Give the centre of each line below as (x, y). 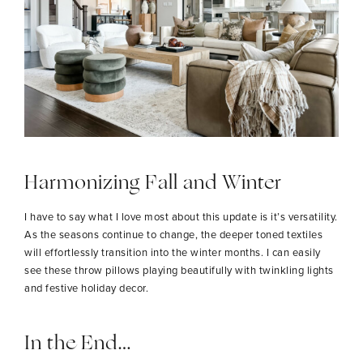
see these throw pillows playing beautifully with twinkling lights (179, 270)
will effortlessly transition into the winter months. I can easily (173, 252)
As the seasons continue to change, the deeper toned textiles (173, 234)
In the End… (78, 344)
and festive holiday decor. (86, 288)
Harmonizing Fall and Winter (153, 183)
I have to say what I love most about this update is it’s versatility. (181, 216)
